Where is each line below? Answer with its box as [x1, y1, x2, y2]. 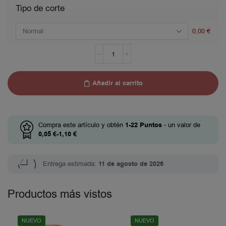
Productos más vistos [8, 187, 112, 202]
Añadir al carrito [92, 78, 143, 88]
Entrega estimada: [43, 159, 98, 168]
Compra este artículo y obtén [38, 121, 125, 130]
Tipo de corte [16, 3, 65, 14]
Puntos [138, 121, 162, 130]
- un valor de [162, 121, 200, 130]
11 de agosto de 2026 [98, 159, 163, 168]
